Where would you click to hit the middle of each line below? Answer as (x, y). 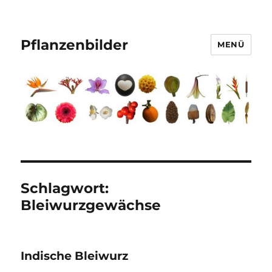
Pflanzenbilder (75, 45)
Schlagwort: (65, 188)
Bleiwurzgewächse (91, 205)
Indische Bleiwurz (75, 256)
